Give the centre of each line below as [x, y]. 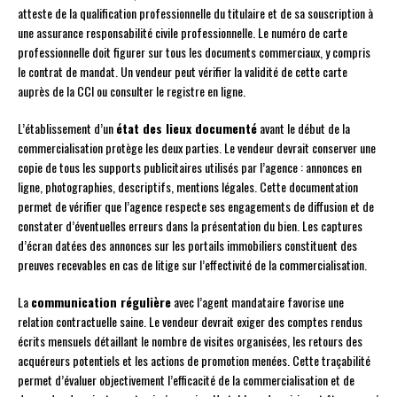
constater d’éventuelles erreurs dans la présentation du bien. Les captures [190, 226]
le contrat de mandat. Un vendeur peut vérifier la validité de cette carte [183, 72]
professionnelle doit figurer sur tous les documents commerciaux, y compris [194, 52]
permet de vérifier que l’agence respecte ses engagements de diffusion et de [196, 206]
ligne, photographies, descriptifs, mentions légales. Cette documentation [188, 187]
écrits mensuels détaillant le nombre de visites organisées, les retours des [190, 341]
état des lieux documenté [187, 128]
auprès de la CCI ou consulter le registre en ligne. [132, 91]
